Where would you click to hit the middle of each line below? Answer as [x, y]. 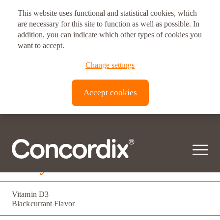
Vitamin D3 [30, 194]
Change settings [110, 65]
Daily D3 [41, 166]
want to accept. [41, 45]
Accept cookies [110, 93]
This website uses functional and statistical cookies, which [107, 13]
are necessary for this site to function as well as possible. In [109, 24]
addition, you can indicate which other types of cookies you [110, 35]
